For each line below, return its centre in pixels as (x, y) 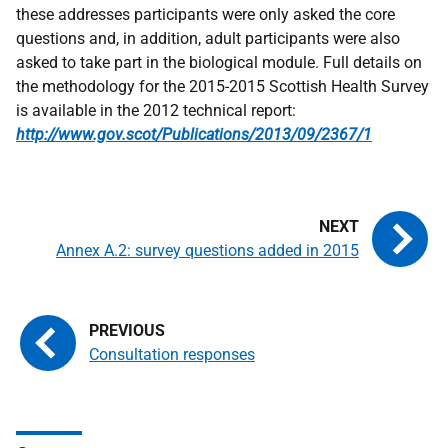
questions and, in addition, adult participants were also (208, 38)
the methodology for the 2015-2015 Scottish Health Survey (222, 86)
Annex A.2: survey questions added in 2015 (207, 250)
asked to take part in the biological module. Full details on (219, 62)
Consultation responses (172, 354)
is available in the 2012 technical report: (156, 110)
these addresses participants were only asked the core (205, 14)
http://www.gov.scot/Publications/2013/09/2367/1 (194, 134)
